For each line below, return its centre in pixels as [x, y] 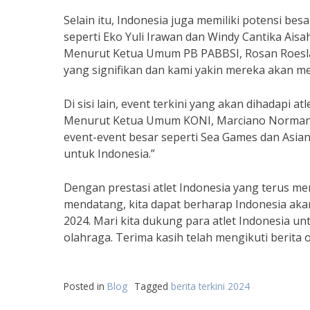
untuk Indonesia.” [109, 154]
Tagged [153, 286]
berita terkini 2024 [210, 286]
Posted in [85, 286]
